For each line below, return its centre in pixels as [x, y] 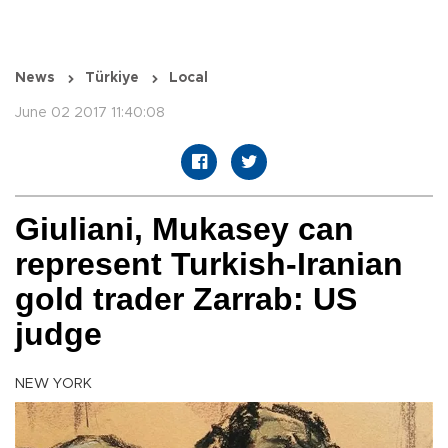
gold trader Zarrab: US [186, 299]
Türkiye [112, 78]
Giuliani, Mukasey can [184, 229]
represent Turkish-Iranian [209, 264]
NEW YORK [53, 384]
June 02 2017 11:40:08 [90, 113]
